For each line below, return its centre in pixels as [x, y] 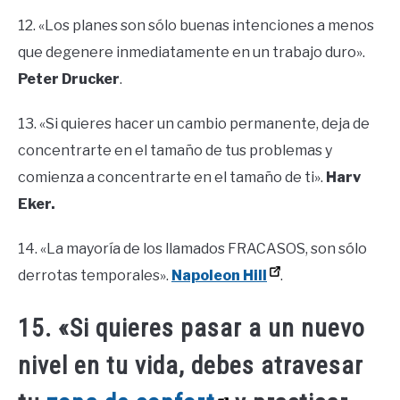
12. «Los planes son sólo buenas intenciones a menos [196, 25]
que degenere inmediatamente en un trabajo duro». [192, 52]
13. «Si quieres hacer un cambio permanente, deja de [194, 123]
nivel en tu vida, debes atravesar [191, 366]
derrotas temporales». [95, 275]
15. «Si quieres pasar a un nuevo [192, 329]
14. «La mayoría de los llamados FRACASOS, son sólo [192, 248]
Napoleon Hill [219, 275]
